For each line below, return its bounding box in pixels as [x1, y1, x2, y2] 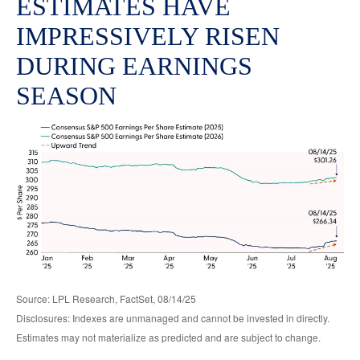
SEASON [16, 81, 117, 111]
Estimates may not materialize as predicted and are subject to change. [16, 330, 321, 345]
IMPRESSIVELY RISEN [16, 22, 280, 51]
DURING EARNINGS [16, 51, 252, 81]
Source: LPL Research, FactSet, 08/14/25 [16, 292, 196, 306]
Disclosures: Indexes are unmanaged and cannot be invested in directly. [16, 311, 329, 325]
